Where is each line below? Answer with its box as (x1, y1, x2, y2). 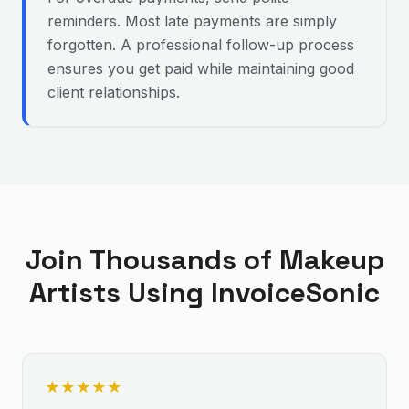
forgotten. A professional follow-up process (47, 36, 354, 54)
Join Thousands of (25, 242, 279, 278)
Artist (29, 275, 106, 310)
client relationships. (47, 83, 180, 101)
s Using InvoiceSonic (106, 275, 380, 310)
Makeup (278, 242, 384, 278)
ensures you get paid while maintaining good (47, 59, 354, 78)
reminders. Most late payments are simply (47, 12, 337, 30)
